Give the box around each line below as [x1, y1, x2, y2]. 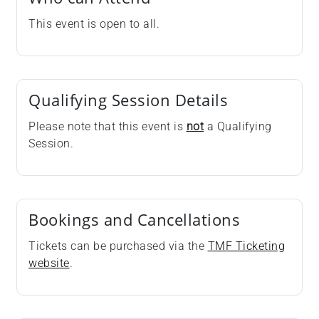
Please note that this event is [28, 120, 187, 133]
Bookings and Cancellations [28, 209, 240, 231]
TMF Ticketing [207, 239, 285, 253]
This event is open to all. [28, 17, 159, 31]
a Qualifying [204, 120, 272, 133]
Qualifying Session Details [28, 89, 228, 111]
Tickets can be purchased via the [28, 239, 208, 253]
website [28, 256, 70, 270]
